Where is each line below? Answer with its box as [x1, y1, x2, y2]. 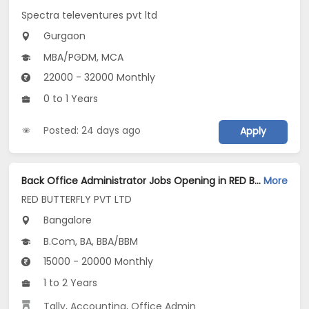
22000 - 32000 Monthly [41, 70, 156, 84]
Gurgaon [41, 28, 86, 43]
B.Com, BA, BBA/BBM [41, 235, 139, 249]
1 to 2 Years [41, 276, 98, 290]
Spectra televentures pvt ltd [21, 8, 158, 22]
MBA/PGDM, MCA [41, 50, 124, 64]
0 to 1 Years [41, 91, 99, 106]
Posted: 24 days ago [43, 123, 141, 137]
